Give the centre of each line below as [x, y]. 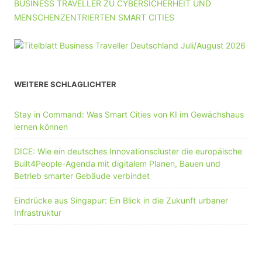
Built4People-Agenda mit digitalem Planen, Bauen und [117, 163]
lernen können [41, 126]
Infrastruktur [38, 212]
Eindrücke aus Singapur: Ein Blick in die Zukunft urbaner [121, 200]
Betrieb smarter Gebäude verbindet [82, 175]
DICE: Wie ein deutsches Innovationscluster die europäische [128, 151]
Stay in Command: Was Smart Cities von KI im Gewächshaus [129, 114]
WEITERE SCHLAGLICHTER [65, 84]
